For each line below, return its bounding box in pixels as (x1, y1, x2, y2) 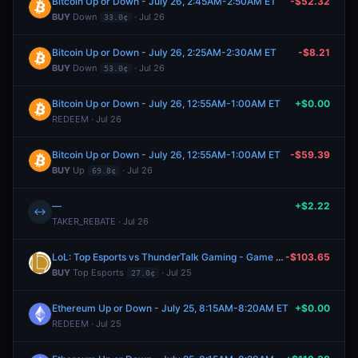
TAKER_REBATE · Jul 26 (52, 216, 149, 227)
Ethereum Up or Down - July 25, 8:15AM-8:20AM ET (52, 302, 288, 314)
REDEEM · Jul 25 (52, 318, 121, 329)
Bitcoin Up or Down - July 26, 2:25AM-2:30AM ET (52, 46, 276, 58)
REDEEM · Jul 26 (52, 113, 121, 125)
